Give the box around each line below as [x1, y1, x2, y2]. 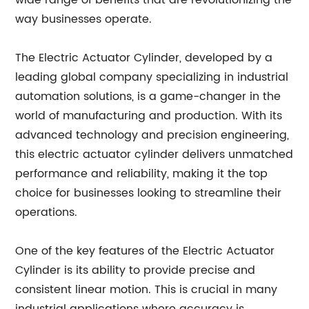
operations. [15, 203, 78, 221]
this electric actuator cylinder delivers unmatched [15, 146, 294, 163]
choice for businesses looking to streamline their [15, 184, 282, 202]
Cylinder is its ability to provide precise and [15, 261, 256, 279]
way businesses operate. [15, 10, 152, 28]
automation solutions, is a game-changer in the [15, 88, 281, 106]
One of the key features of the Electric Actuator [15, 242, 275, 260]
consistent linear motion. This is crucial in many [15, 281, 278, 299]
